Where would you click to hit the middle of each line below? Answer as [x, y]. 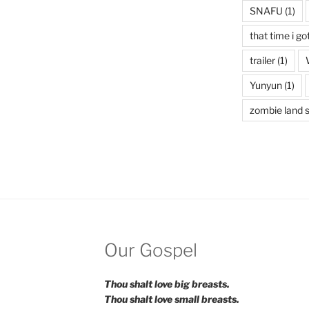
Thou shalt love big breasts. [167, 283]
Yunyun [266, 86]
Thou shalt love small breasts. [171, 299]
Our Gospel [150, 250]
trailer [262, 61]
